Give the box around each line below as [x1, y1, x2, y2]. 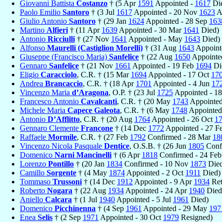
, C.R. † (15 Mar [77, 70, 131, 79]
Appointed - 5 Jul [115, 195, 173, 204]
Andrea [20, 79, 45, 88]
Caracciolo [41, 70, 77, 79]
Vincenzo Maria [20, 88, 72, 97]
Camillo [20, 168, 47, 177]
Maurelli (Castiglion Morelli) [47, 43, 143, 52]
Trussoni [53, 177, 82, 186]
